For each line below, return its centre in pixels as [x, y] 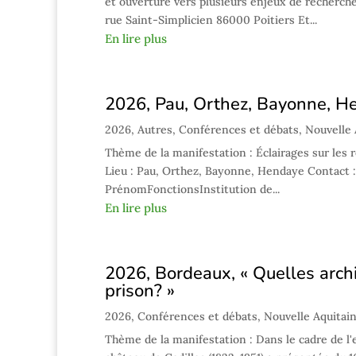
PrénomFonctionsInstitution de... [192, 189]
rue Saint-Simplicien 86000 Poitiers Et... [211, 20]
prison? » [140, 291]
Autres [155, 130]
